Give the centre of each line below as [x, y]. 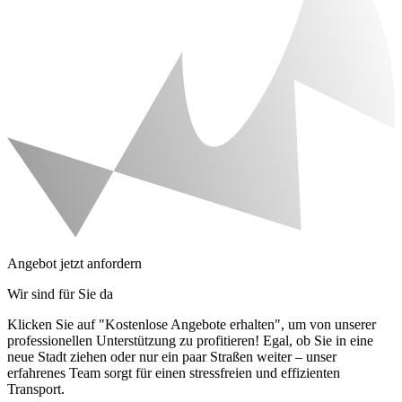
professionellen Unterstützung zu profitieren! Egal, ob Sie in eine [190, 341]
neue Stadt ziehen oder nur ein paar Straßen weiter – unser [172, 357]
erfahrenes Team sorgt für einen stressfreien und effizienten [174, 373]
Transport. [36, 389]
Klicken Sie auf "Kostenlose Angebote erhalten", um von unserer [192, 325]
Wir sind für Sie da [60, 294]
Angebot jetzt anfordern [74, 264]
